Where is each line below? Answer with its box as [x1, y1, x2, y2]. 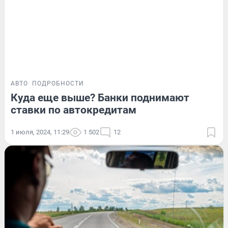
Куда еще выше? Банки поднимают [11, 91, 189, 104]
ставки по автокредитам [11, 103, 136, 116]
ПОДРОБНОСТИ [32, 79, 84, 87]
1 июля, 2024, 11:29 [11, 128, 69, 136]
